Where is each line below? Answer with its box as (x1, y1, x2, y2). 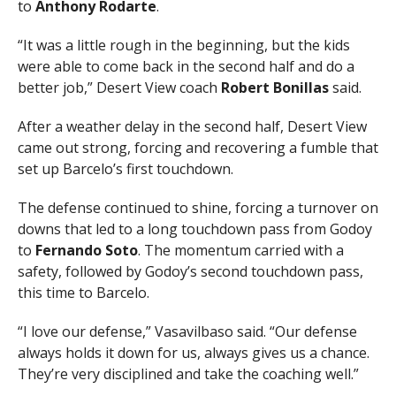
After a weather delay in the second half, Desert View (17, 117, 367, 136)
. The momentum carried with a (137, 240, 344, 260)
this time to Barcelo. (17, 283, 149, 302)
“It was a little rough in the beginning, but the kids (17, 35, 350, 55)
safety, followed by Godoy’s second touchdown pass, (17, 262, 363, 281)
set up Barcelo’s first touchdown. (17, 159, 233, 179)
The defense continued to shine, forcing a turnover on (17, 198, 378, 217)
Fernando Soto (34, 240, 138, 260)
